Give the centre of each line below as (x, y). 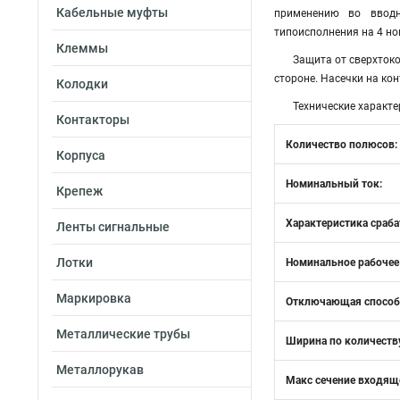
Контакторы (93, 120)
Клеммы (82, 48)
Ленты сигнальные (113, 227)
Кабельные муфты (112, 12)
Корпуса (81, 155)
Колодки (82, 84)
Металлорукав (100, 370)
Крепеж (79, 191)
